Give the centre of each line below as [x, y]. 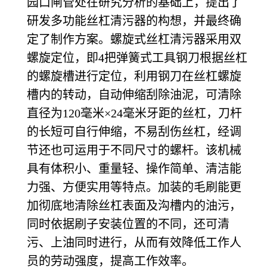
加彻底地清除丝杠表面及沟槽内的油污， [134, 206]
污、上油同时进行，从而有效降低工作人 [134, 243]
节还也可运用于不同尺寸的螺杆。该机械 [134, 150]
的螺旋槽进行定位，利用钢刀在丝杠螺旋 [134, 76]
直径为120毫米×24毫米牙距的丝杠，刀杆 [134, 113]
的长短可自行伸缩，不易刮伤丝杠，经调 [134, 132]
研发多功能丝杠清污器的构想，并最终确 [134, 21]
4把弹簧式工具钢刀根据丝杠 [173, 58]
